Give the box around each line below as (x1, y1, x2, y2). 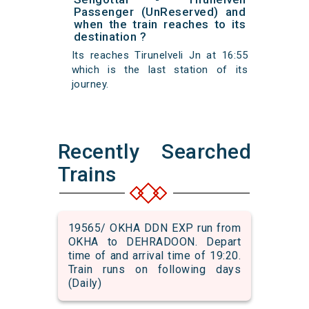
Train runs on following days (68, 263, 241, 277)
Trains (57, 162, 117, 187)
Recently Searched (57, 139, 252, 164)
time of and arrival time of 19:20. (68, 249, 241, 263)
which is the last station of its (71, 63, 248, 77)
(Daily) (68, 277, 102, 290)
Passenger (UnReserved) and (73, 5, 246, 19)
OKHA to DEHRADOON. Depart (68, 235, 241, 249)
